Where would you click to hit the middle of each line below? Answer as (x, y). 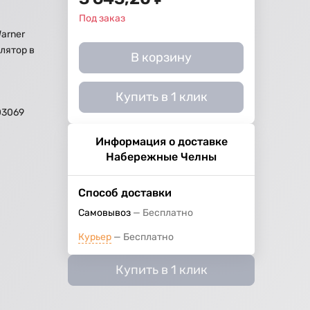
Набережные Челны (162, 157)
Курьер (95, 237)
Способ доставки (125, 193)
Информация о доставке (161, 142)
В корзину (162, 58)
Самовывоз (105, 213)
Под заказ (102, 19)
